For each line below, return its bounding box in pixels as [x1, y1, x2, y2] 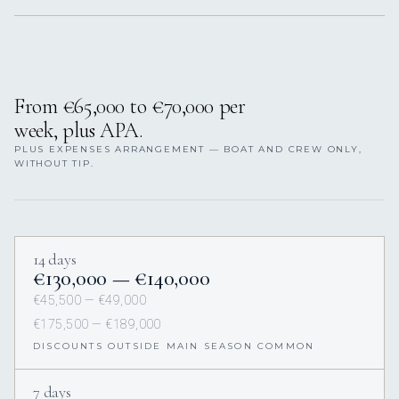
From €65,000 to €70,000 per [14, 94, 246, 120]
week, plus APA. [14, 118, 143, 144]
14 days [33, 249, 77, 270]
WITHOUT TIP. [14, 158, 94, 170]
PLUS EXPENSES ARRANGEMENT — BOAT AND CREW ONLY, [14, 143, 362, 156]
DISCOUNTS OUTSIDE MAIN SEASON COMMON [33, 340, 315, 353]
